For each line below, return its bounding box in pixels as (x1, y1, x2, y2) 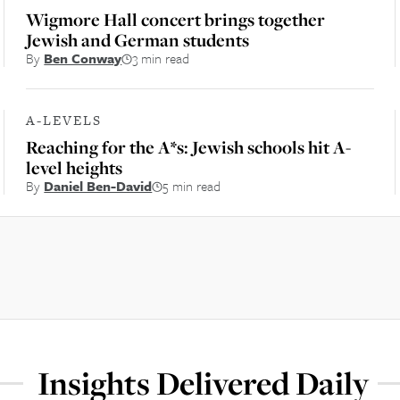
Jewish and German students (26, 28, 250, 52)
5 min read (162, 176, 221, 196)
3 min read (132, 48, 190, 68)
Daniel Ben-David (44, 176, 153, 196)
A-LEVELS (26, 111, 103, 129)
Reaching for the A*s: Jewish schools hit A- (26, 135, 352, 159)
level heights (26, 155, 123, 179)
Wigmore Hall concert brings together (26, 7, 326, 31)
